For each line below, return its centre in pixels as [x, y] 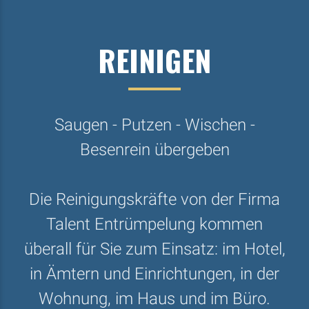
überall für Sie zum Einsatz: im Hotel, [154, 249]
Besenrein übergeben [154, 150]
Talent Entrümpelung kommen [154, 225]
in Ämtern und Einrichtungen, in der [154, 274]
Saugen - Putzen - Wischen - [154, 125]
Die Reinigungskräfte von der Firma [154, 200]
